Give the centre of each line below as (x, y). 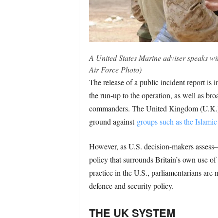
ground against (113, 121)
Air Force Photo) (115, 69)
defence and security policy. (131, 186)
